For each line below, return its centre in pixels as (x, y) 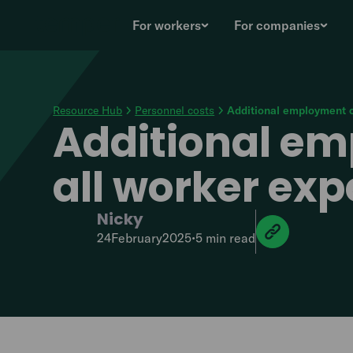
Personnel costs (175, 110)
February (137, 238)
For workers (167, 25)
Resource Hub (88, 110)
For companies (277, 25)
